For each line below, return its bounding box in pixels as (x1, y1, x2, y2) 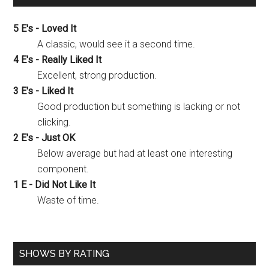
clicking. (37, 116, 71, 128)
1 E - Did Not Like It (13, 178, 96, 190)
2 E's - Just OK (13, 131, 76, 144)
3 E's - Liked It (13, 85, 74, 97)
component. (37, 163, 89, 175)
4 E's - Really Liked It (13, 53, 102, 65)
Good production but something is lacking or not (37, 100, 241, 112)
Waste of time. (37, 194, 100, 206)
